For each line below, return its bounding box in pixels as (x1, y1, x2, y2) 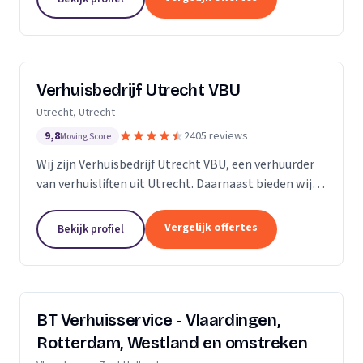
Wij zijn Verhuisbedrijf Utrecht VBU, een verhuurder (36, 156, 314, 173)
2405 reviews (184, 128, 248, 144)
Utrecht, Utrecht (36, 105, 115, 121)
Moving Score (60, 130, 111, 143)
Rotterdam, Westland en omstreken (36, 333, 308, 352)
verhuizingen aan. (36, 194, 134, 212)
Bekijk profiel (58, 221, 124, 237)
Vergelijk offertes (164, 220, 258, 236)
